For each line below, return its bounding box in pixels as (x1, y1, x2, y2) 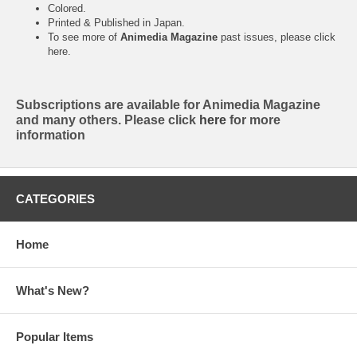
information (16, 127, 85, 142)
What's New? (16, 283, 89, 297)
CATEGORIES (16, 191, 95, 206)
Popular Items (16, 329, 93, 343)
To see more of (48, 30, 120, 43)
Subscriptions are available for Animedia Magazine (16, 97, 320, 112)
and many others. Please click (16, 112, 199, 127)
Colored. (48, 2, 86, 14)
